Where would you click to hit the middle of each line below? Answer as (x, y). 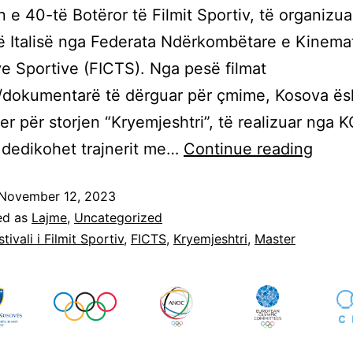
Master (275, 238)
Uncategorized (118, 217)
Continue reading (248, 149)
